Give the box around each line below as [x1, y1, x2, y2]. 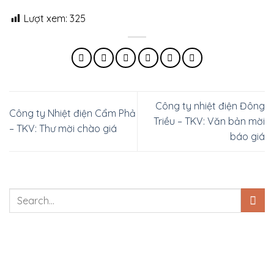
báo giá [230, 130, 265, 143]
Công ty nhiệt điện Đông [155, 99, 265, 112]
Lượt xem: [24, 12, 67, 25]
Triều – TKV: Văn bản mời [154, 114, 265, 127]
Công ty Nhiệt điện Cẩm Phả [9, 107, 136, 120]
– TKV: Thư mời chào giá [9, 122, 117, 135]
